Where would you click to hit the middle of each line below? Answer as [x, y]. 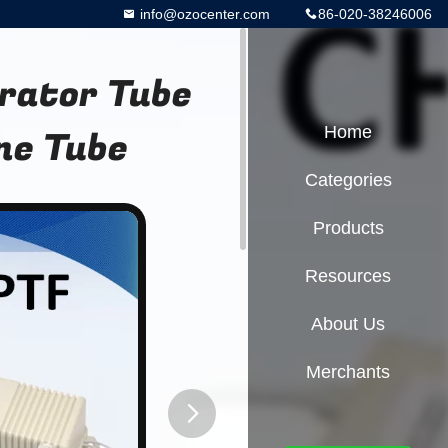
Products [348, 228]
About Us [348, 324]
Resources [348, 276]
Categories [348, 180]
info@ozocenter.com [203, 14]
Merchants [348, 372]
